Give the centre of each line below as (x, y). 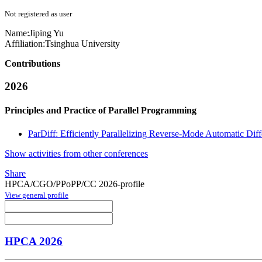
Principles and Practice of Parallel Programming (101, 111)
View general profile (37, 195)
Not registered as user (38, 14)
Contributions (32, 64)
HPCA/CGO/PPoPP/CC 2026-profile (75, 184)
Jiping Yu (46, 33)
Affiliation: (25, 44)
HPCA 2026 (34, 242)
